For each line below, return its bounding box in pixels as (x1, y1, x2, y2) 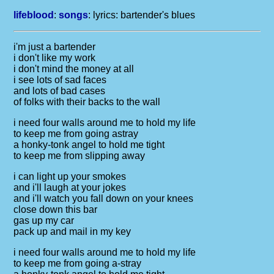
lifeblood (13, 10, 54, 20)
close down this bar (13, 204, 98, 215)
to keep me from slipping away (13, 150, 146, 161)
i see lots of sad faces (13, 75, 107, 85)
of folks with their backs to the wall (13, 97, 161, 107)
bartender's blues (120, 10, 196, 20)
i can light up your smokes (13, 171, 127, 182)
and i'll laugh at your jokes (13, 182, 127, 193)
